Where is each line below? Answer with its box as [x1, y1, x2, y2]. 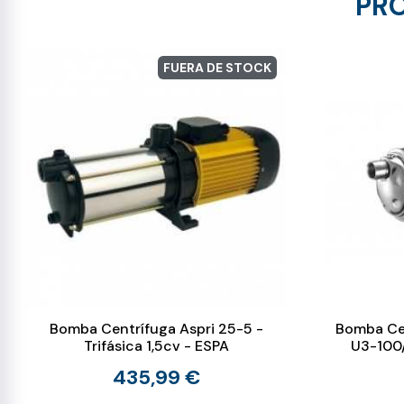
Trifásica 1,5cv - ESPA [84, 335, 230, 355]
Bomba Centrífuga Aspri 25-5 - [50, 318, 264, 338]
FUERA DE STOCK [163, 60, 272, 77]
